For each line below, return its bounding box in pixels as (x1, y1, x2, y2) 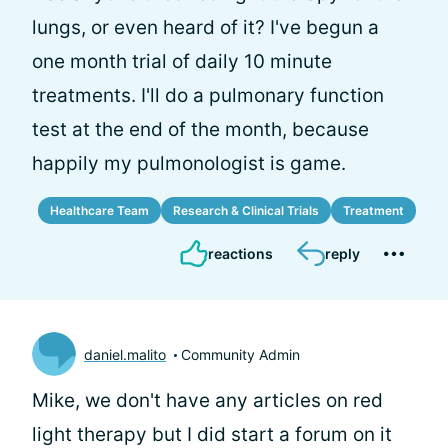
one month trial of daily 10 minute (32, 50, 332, 73)
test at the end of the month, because (32, 118, 369, 141)
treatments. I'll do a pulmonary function (32, 84, 384, 107)
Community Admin (181, 345, 300, 363)
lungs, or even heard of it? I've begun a (32, 16, 379, 39)
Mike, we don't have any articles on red (32, 389, 383, 412)
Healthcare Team (50, 203, 149, 218)
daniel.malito (84, 345, 166, 363)
